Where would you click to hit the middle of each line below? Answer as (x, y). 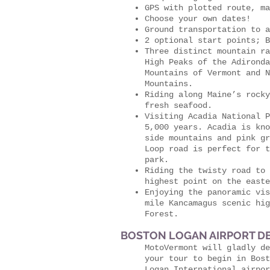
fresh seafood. (178, 105)
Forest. (162, 214)
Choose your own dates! (202, 19)
